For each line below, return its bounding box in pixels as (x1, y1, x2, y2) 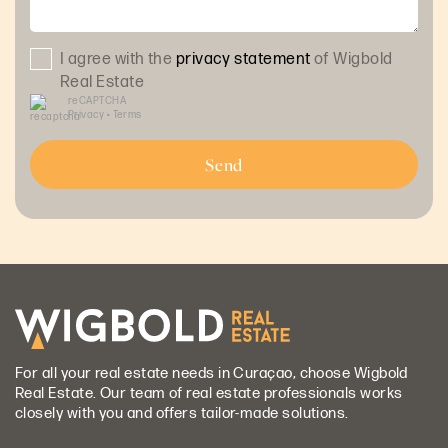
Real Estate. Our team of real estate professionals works (15, 383, 403, 403)
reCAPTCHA (68, 94, 127, 107)
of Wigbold (310, 49, 393, 69)
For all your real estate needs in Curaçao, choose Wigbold (15, 363, 408, 383)
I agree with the (60, 49, 176, 69)
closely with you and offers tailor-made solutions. (15, 403, 349, 423)
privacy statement (175, 49, 311, 69)
